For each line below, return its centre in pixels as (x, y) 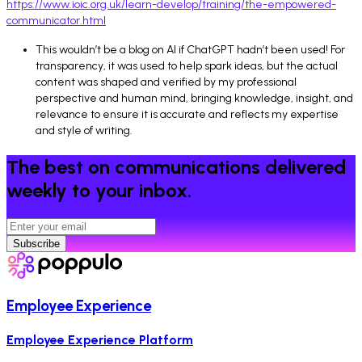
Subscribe (36, 243)
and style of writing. (84, 130)
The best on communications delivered (176, 166)
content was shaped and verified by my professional (166, 82)
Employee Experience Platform (100, 340)
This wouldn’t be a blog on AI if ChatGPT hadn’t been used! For (190, 49)
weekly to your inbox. (99, 190)
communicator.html (56, 20)
